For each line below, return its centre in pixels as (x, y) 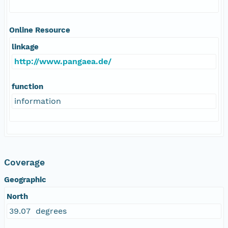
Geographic (25, 179)
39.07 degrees (38, 211)
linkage (25, 47)
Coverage (24, 162)
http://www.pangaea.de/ (63, 61)
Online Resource (40, 30)
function (27, 86)
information (38, 101)
